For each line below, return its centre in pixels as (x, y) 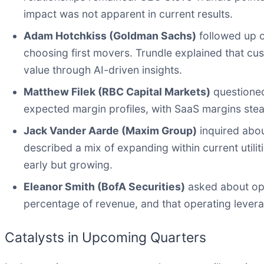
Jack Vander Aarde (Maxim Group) (110, 130)
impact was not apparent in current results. (128, 14)
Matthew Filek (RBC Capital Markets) (117, 91)
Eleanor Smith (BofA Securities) (104, 186)
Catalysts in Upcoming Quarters (105, 237)
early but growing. (68, 164)
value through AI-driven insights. (103, 70)
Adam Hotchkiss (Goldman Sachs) (110, 35)
